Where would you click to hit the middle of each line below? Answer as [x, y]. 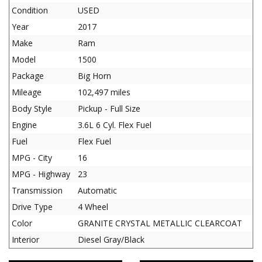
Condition [30, 10]
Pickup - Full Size [109, 108]
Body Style [32, 108]
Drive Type [32, 207]
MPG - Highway [41, 174]
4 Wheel [93, 207]
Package [28, 76]
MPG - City [32, 158]
